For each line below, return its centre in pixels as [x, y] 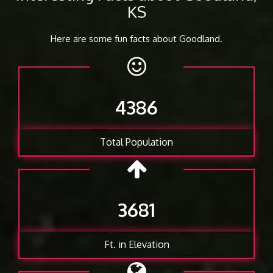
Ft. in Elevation [136, 245]
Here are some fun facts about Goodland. [136, 39]
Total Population [136, 142]
